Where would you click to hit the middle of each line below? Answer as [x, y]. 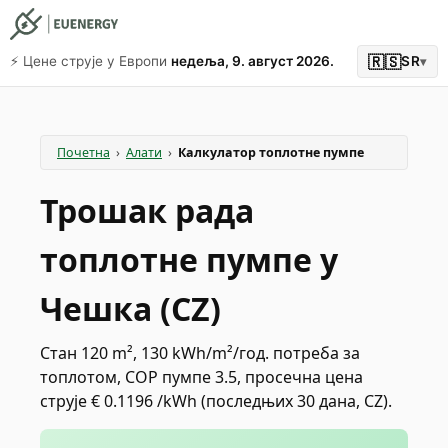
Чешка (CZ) [130, 308]
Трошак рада [147, 210]
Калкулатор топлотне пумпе [271, 152]
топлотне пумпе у [189, 259]
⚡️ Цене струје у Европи [88, 61]
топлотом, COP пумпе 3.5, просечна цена [201, 377]
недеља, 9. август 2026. [252, 61]
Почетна [83, 152]
